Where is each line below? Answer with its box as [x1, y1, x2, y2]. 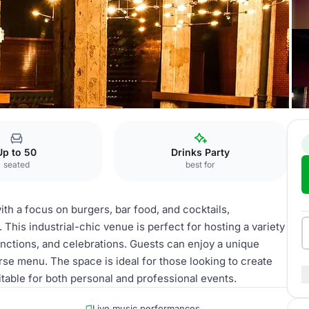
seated [3, 159, 30, 170]
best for [186, 159, 216, 170]
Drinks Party [171, 146, 230, 158]
